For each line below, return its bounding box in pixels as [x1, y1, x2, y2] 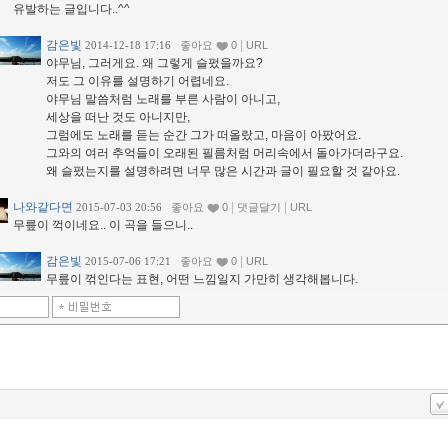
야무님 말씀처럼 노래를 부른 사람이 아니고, [46, 92, 280, 107]
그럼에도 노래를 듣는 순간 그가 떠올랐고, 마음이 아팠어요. [46, 128, 361, 143]
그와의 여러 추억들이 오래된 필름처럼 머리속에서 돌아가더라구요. [46, 146, 403, 161]
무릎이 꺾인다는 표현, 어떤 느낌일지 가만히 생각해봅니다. [46, 272, 358, 287]
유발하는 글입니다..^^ [13, 2, 130, 17]
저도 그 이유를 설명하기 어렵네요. [46, 74, 229, 89]
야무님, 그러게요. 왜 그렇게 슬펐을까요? [46, 56, 263, 71]
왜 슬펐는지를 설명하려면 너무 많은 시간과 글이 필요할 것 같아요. [46, 164, 400, 179]
